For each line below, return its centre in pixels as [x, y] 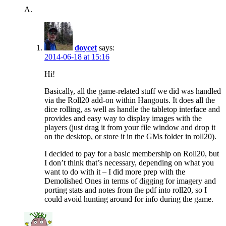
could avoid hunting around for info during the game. [129, 199]
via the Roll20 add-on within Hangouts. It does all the [130, 100]
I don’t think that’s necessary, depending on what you [129, 163]
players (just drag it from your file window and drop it [130, 128]
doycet [86, 48]
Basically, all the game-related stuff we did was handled [133, 91]
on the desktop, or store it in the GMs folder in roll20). [130, 137]
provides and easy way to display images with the [123, 119]
